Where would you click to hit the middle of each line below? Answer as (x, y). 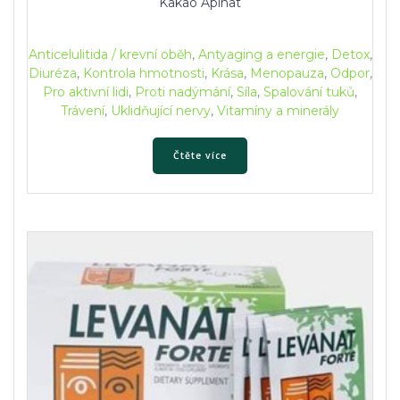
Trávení (83, 111)
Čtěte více (200, 155)
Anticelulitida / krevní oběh (110, 55)
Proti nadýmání (183, 92)
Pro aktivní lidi (86, 92)
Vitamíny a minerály (278, 111)
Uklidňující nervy (161, 111)
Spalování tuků (309, 92)
